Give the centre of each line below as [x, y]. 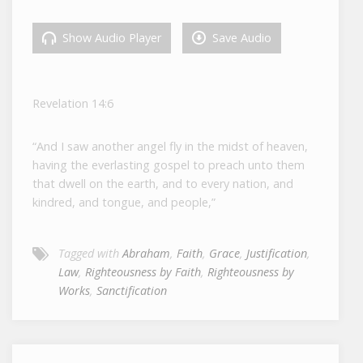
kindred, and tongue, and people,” [124, 203]
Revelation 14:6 [73, 104]
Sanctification [132, 291]
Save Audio [241, 38]
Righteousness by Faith [143, 272]
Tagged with [91, 254]
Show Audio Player [111, 38]
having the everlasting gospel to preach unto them [169, 165]
